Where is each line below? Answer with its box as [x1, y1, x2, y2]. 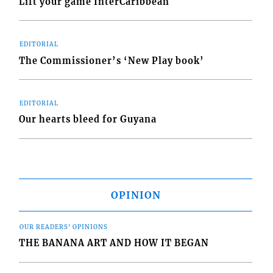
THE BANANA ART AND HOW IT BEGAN [19, 238, 210, 249]
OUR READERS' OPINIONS [19, 223, 108, 231]
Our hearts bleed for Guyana [19, 114, 157, 126]
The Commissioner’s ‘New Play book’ [19, 55, 205, 66]
